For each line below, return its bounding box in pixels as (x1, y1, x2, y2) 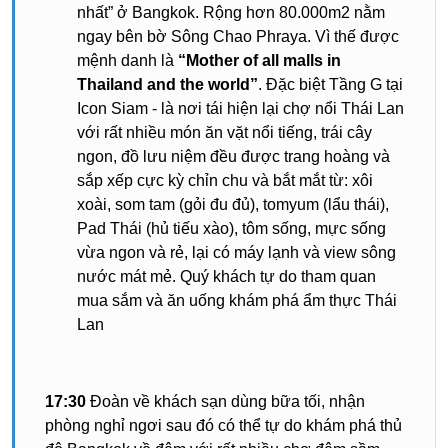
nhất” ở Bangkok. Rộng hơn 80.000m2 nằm (77, 4, 385, 21)
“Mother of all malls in (178, 52, 341, 69)
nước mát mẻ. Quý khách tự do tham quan (77, 268, 376, 285)
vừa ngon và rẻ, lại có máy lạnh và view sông (77, 244, 396, 261)
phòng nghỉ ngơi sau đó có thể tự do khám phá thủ (45, 417, 402, 434)
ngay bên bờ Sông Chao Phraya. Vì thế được (77, 28, 399, 45)
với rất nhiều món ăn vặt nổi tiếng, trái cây (77, 124, 372, 141)
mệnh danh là (77, 52, 178, 69)
